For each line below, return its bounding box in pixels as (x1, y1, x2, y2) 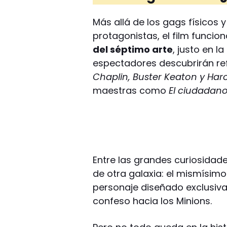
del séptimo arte (93, 43, 173, 56)
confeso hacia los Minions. (93, 194, 212, 207)
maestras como (93, 84, 169, 97)
